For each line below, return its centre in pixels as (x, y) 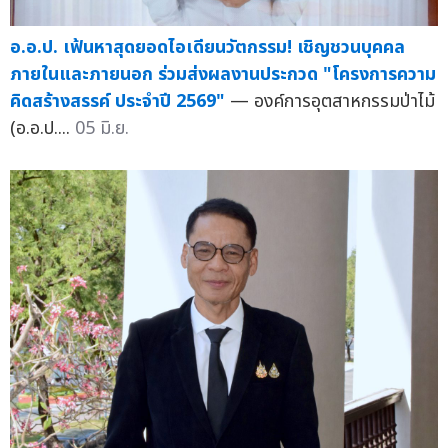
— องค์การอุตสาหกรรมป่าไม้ (332, 102)
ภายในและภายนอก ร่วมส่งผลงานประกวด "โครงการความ (223, 75)
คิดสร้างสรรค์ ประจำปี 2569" (117, 102)
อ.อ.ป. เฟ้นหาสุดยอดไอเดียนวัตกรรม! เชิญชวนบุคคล (207, 48)
